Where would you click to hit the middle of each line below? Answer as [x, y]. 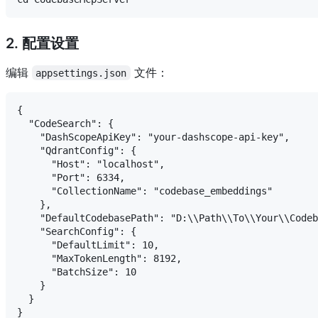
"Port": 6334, [71, 177]
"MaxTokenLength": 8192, [99, 258]
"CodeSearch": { [65, 123]
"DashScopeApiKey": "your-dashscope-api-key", [153, 137]
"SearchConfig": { [77, 231]
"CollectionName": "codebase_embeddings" [145, 191]
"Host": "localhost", [91, 164]
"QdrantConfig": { [77, 150]
